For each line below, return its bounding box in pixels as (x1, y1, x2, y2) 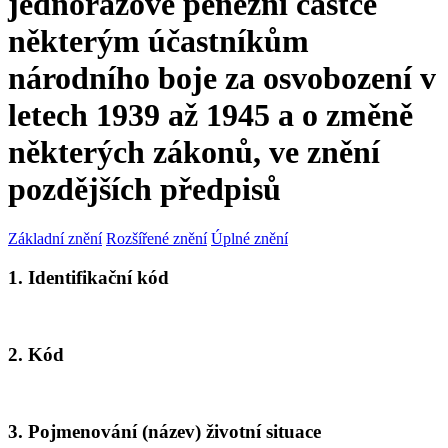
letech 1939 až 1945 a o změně (8, 97, 413, 134)
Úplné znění (211, 229, 288, 247)
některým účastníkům (8, 23, 309, 60)
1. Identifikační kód (8, 266, 169, 288)
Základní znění (8, 229, 102, 247)
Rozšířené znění (106, 229, 207, 247)
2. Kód (8, 344, 64, 366)
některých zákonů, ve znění (8, 134, 380, 171)
